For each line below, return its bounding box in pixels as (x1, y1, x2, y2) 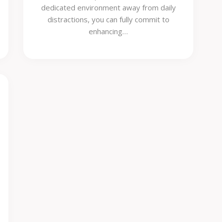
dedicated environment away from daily (41, 2, 176, 12)
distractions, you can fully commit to (47, 14, 169, 24)
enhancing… (89, 26, 128, 36)
